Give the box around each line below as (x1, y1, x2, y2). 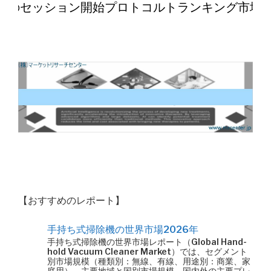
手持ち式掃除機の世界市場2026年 (47, 224, 198, 235)
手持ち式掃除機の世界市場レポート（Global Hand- (47, 237, 247, 247)
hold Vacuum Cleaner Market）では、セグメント (47, 246, 247, 256)
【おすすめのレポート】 (18, 195, 125, 206)
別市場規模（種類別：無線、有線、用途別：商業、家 (47, 256, 250, 266)
